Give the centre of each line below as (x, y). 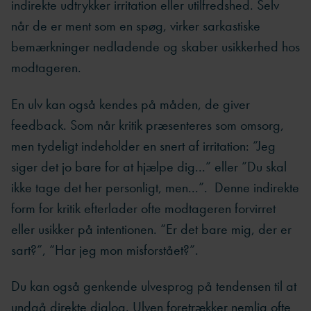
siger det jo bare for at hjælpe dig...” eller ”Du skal (149, 166)
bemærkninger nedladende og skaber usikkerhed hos (155, 47)
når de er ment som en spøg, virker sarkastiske (136, 26)
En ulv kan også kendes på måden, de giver (131, 104)
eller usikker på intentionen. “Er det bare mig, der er (151, 229)
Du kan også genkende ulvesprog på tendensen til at (154, 286)
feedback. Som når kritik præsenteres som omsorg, (148, 125)
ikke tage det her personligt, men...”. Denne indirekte (155, 187)
